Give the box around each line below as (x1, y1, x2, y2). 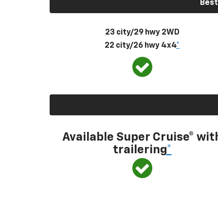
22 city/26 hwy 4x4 (105, 41, 176, 50)
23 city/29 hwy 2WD (105, 28, 180, 36)
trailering (112, 144, 166, 156)
